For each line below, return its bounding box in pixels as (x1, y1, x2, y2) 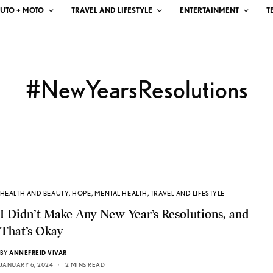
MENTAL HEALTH (94, 189, 147, 198)
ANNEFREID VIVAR (9, 249, 67, 257)
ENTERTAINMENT (180, 5, 239, 15)
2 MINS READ (65, 261, 105, 269)
